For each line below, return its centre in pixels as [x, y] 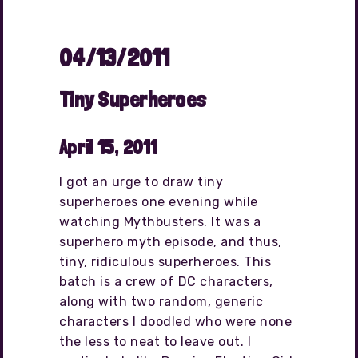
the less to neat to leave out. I [155, 342]
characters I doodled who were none [175, 322]
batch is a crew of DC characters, [166, 282]
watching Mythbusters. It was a [160, 222]
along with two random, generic [161, 302]
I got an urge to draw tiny [141, 182]
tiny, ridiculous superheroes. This [165, 262]
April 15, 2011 [109, 148]
